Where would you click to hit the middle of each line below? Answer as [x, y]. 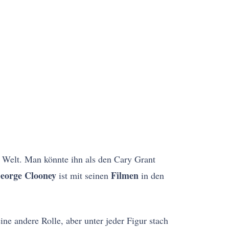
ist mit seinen [84, 175]
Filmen [125, 175]
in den [151, 175]
